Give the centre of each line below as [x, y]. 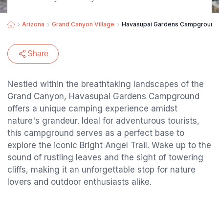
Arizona [33, 24]
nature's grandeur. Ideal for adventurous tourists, [103, 121]
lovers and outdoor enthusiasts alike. [79, 182]
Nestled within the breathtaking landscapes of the [106, 84]
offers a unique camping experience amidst [92, 109]
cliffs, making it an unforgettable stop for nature [101, 170]
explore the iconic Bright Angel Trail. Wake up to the [109, 145]
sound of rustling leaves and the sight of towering [105, 157]
